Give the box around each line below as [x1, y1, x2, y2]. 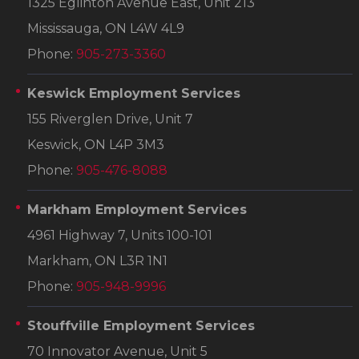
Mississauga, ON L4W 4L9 [27, 20, 184, 36]
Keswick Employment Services [27, 85, 240, 101]
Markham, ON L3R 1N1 [27, 252, 167, 268]
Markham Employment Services [27, 201, 247, 217]
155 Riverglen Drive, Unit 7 [27, 111, 193, 127]
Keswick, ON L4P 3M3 [27, 136, 164, 152]
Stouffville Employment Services [27, 317, 255, 333]
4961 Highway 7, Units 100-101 [27, 227, 212, 243]
